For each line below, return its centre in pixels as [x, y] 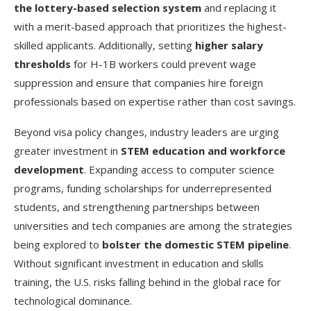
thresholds [42, 64]
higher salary [229, 45]
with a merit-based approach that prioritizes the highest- [150, 26]
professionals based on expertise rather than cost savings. [155, 101]
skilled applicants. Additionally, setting [104, 45]
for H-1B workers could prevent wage [163, 64]
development [49, 169]
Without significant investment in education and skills [139, 263]
